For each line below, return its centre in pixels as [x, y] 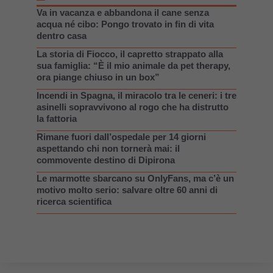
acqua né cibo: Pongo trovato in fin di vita [125, 24]
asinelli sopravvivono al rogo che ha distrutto [133, 107]
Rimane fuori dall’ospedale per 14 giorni [121, 136]
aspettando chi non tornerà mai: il [108, 148]
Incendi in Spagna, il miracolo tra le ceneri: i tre [136, 95]
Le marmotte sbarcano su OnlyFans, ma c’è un [135, 178]
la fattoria [57, 118]
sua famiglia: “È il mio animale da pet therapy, [133, 65]
